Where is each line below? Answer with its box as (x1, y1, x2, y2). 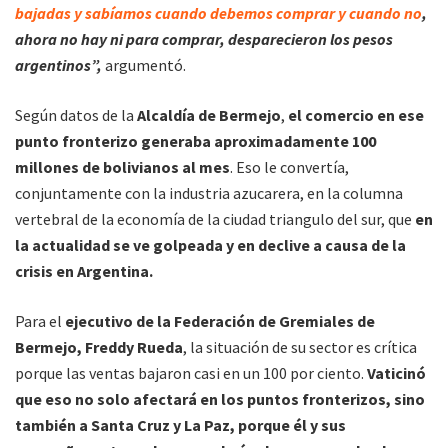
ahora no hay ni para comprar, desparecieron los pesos (15, 29, 393, 50)
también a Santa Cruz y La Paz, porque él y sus (15, 415, 346, 436)
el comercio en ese (285, 105, 424, 126)
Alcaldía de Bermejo (137, 105, 281, 126)
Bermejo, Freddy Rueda (15, 337, 183, 358)
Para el (15, 311, 65, 332)
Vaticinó (367, 363, 426, 384)
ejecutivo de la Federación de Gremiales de (65, 311, 375, 332)
